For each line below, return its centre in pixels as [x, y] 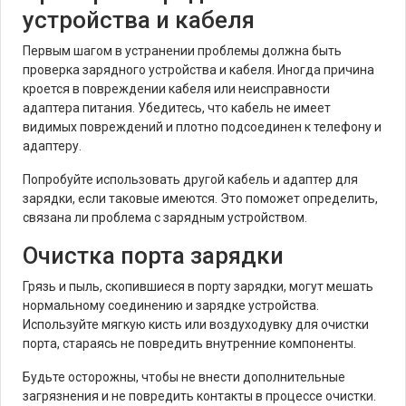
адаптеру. [52, 146]
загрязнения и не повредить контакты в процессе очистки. [199, 396]
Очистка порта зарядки [153, 256]
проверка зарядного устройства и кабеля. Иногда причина [198, 70]
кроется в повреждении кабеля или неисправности [176, 89]
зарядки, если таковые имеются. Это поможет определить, [200, 198]
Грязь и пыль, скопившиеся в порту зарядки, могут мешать [198, 286]
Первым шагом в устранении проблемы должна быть [182, 51]
